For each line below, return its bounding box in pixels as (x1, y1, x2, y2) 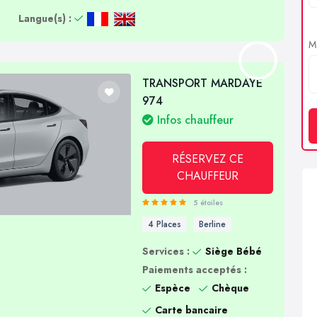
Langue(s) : (18, 11, 71, 25)
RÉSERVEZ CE (172, 151, 244, 168)
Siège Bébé (205, 244, 263, 259)
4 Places (148, 218, 182, 231)
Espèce (155, 281, 191, 296)
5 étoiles (193, 197, 224, 208)
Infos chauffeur (154, 112, 234, 129)
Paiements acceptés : (142, 263, 248, 277)
